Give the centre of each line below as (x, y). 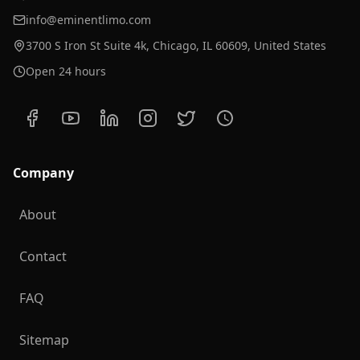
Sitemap (44, 340)
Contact (43, 256)
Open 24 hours (66, 71)
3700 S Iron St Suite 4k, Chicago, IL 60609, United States (176, 45)
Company (43, 173)
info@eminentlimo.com (88, 20)
